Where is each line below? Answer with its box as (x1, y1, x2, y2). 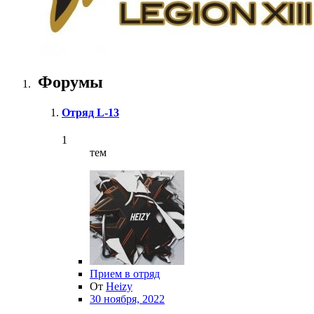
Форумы (34, 72, 103, 91)
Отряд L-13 (62, 107, 119, 119)
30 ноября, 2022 (90, 293, 165, 306)
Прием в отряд (90, 268, 160, 280)
